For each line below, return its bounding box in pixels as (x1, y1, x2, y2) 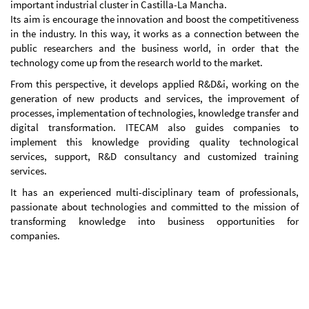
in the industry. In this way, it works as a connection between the (10, 27, 299, 41)
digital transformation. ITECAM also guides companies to (10, 121, 299, 134)
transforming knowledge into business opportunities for (10, 215, 299, 228)
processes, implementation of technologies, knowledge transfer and (10, 106, 299, 120)
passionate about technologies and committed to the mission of (10, 200, 299, 214)
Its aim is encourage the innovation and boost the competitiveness (10, 12, 299, 26)
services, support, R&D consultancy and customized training (10, 150, 299, 163)
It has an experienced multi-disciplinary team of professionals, (10, 186, 299, 199)
